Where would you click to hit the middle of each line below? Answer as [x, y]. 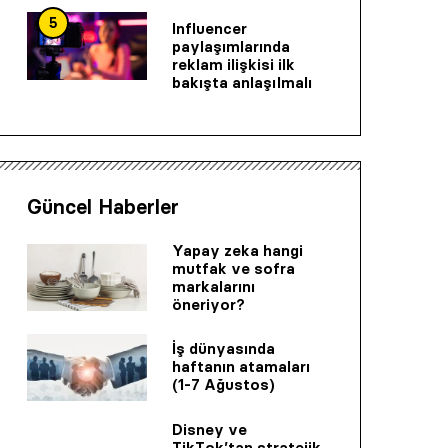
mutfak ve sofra [233, 268]
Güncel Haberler [103, 206]
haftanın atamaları [241, 367]
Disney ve [209, 430]
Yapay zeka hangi [237, 250]
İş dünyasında [223, 349]
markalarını [213, 286]
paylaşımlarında [231, 46]
